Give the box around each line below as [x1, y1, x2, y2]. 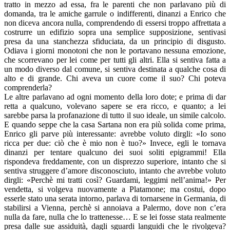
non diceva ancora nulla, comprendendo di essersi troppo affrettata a [4, 18, 226, 28]
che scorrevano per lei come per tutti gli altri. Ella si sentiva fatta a [4, 55, 226, 65]
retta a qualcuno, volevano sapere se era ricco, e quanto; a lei [4, 102, 226, 111]
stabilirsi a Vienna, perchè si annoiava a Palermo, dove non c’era [4, 203, 226, 213]
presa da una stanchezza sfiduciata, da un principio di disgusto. [4, 37, 226, 46]
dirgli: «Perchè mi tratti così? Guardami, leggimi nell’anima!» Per [4, 176, 226, 185]
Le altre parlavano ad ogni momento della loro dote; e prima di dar [4, 92, 226, 102]
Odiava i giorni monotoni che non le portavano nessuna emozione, [4, 46, 226, 55]
